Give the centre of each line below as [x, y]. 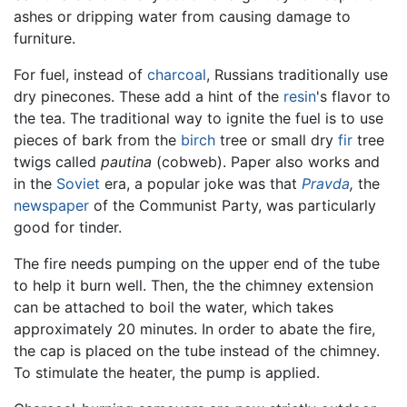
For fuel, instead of [80, 75]
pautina [126, 162]
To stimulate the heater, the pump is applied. [167, 373]
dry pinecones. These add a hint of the [149, 97]
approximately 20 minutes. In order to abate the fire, [194, 329]
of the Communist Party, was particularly [233, 206]
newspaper [51, 206]
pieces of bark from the [97, 140]
